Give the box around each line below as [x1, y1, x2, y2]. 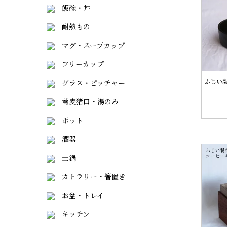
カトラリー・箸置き [55, 171, 126, 181]
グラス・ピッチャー [55, 78, 125, 88]
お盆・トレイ [55, 190, 104, 200]
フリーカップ [55, 59, 104, 69]
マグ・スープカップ [55, 40, 125, 50]
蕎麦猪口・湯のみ [55, 96, 119, 106]
